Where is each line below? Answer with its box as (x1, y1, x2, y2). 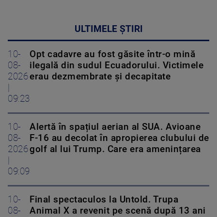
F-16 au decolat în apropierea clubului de (30, 132, 209, 143)
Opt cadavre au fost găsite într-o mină (30, 48, 195, 60)
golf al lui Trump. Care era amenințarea (30, 143, 201, 155)
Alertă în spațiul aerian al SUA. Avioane (30, 121, 201, 132)
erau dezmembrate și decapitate (30, 71, 170, 82)
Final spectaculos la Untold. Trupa (30, 194, 178, 205)
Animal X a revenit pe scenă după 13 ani (30, 205, 206, 216)
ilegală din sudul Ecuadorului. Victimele (30, 60, 203, 71)
